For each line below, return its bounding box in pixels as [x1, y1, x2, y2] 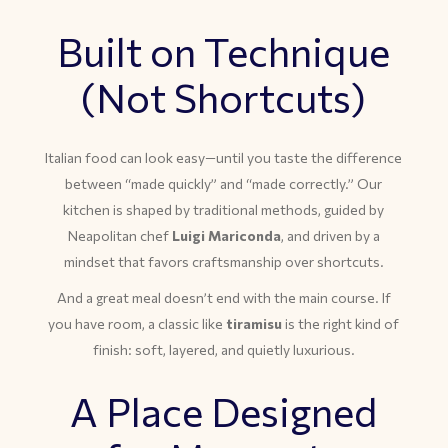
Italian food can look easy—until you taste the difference [45, 149, 403, 166]
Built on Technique [57, 26, 391, 75]
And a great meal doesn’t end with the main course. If [56, 289, 391, 306]
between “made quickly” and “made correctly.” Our [65, 175, 383, 192]
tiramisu [226, 315, 283, 332]
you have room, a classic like [48, 315, 227, 332]
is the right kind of [282, 315, 400, 332]
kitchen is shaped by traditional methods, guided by [63, 201, 385, 218]
